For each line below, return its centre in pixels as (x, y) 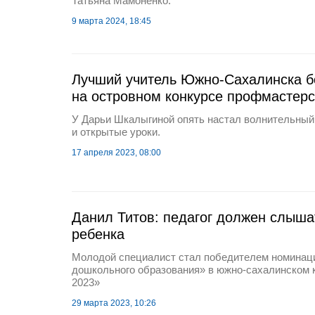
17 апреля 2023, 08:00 (116, 153)
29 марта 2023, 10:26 (114, 303)
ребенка (98, 234)
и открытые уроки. (116, 132)
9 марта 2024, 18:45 (111, 21)
